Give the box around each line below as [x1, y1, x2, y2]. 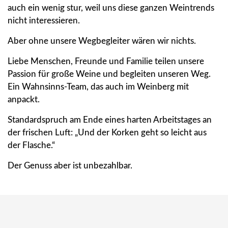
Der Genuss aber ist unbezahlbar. [8, 161, 132, 170]
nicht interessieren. [8, 16, 80, 25]
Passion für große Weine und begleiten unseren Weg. [8, 70, 211, 79]
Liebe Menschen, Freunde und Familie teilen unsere [8, 57, 204, 66]
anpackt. [8, 95, 42, 104]
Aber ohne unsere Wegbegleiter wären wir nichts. [8, 37, 196, 46]
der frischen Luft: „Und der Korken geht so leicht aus [8, 128, 207, 137]
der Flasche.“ [8, 141, 55, 150]
